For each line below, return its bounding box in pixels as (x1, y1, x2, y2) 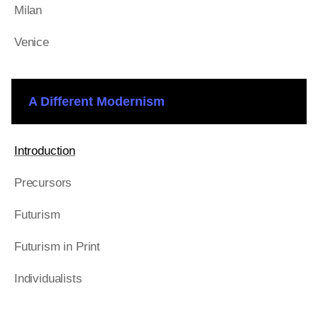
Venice (14, 35, 49, 49)
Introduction (14, 144, 75, 158)
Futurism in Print (14, 240, 101, 253)
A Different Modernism (28, 94, 165, 109)
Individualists (14, 272, 82, 285)
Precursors (14, 176, 72, 190)
